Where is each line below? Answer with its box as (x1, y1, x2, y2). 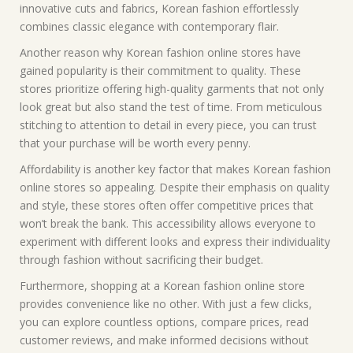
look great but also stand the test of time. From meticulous (20, 99, 322, 114)
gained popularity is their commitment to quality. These (20, 63, 301, 78)
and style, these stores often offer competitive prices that (20, 198, 314, 213)
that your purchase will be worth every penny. (20, 136, 251, 150)
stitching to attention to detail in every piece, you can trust (20, 117, 317, 132)
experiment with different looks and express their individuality (20, 234, 330, 249)
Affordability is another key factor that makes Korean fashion (20, 162, 331, 176)
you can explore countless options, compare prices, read (20, 314, 309, 329)
